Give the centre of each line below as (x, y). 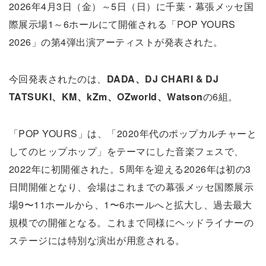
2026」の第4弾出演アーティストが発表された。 (116, 42)
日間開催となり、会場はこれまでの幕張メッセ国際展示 (131, 187)
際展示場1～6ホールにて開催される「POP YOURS (122, 24)
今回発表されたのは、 (58, 79)
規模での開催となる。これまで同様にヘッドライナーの (131, 222)
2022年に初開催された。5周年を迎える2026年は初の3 (130, 169)
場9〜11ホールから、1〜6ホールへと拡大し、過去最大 (131, 205)
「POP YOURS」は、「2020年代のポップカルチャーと (133, 133)
